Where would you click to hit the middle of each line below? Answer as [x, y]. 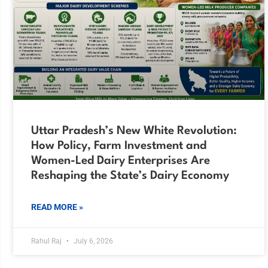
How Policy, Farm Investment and [119, 146]
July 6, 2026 [92, 241]
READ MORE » [57, 207]
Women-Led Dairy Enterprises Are [121, 161]
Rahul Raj [47, 241]
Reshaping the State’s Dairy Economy [130, 176]
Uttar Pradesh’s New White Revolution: [134, 131]
